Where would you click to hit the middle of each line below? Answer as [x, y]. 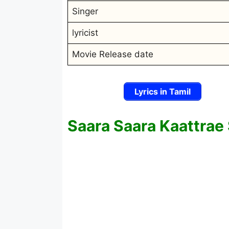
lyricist [85, 32]
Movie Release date [113, 54]
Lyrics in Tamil [162, 92]
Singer [85, 11]
